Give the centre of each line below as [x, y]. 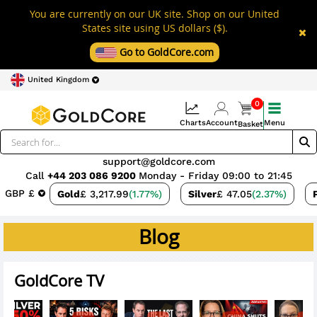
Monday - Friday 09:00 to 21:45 [215, 175]
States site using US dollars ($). [155, 28]
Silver [202, 194]
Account [221, 123]
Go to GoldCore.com [167, 52]
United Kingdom [60, 80]
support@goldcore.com [158, 161]
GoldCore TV [59, 281]
